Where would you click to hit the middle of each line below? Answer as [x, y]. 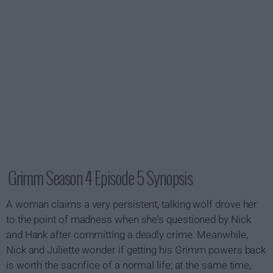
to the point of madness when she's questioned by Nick [129, 219]
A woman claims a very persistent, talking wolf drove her [132, 204]
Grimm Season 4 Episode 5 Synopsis [100, 178]
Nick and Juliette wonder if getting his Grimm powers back [136, 250]
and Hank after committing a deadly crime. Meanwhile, [127, 235]
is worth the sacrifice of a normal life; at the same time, [129, 265]
